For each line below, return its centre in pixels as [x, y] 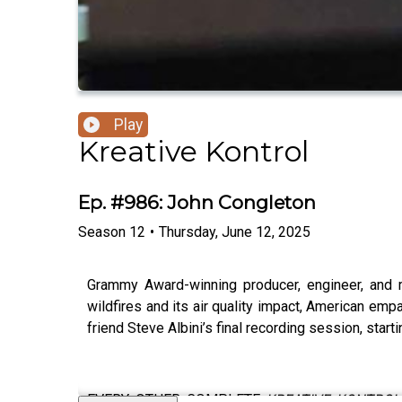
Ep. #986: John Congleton [197, 203]
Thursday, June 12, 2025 [235, 232]
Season [102, 232]
